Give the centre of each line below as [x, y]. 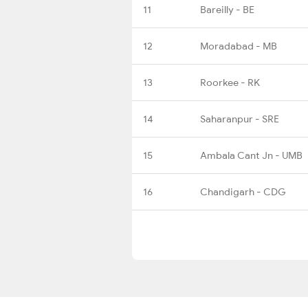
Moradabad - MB [239, 46]
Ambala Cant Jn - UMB [251, 155]
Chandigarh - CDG [243, 191]
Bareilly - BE [227, 9]
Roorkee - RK [230, 82]
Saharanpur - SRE [240, 119]
